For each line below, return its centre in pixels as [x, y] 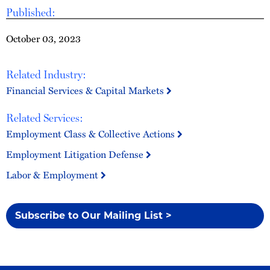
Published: [31, 12]
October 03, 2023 [43, 39]
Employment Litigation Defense [76, 154]
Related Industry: [46, 74]
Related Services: [45, 118]
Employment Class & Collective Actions [92, 134]
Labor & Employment [53, 175]
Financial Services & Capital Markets [86, 90]
